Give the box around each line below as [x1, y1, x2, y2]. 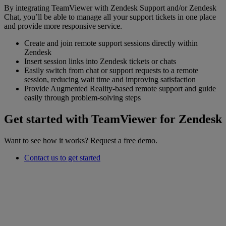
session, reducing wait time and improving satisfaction [24, 75, 196, 84]
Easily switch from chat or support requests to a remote [24, 66, 198, 75]
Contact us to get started [24, 153, 100, 162]
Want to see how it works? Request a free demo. [4, 136, 157, 145]
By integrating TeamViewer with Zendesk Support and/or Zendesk [4, 3, 216, 12]
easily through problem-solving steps [24, 93, 141, 102]
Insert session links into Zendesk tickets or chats [24, 56, 176, 66]
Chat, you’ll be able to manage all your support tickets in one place [4, 12, 216, 21]
